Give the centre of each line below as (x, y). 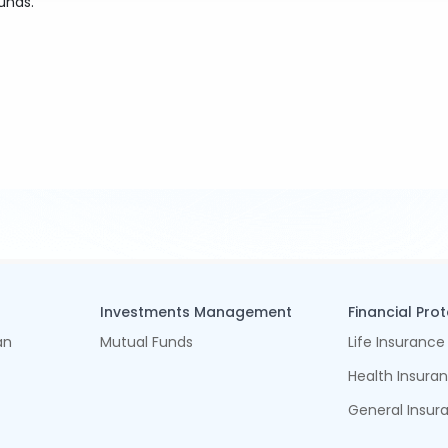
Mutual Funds (146, 342)
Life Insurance (397, 342)
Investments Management (195, 312)
